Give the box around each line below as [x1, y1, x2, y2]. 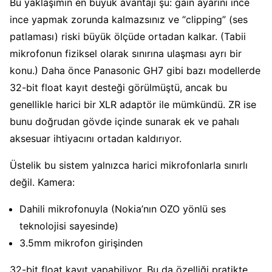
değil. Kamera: [10, 176, 75, 189]
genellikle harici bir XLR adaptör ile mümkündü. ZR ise [10, 98, 256, 111]
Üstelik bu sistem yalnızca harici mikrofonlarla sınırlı [10, 159, 248, 172]
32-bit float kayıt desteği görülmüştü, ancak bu [10, 81, 227, 94]
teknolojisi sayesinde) [19, 220, 118, 233]
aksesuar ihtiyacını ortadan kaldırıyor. [10, 132, 182, 145]
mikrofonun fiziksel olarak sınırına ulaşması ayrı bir [10, 47, 242, 60]
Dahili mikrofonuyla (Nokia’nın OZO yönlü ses [19, 203, 226, 216]
